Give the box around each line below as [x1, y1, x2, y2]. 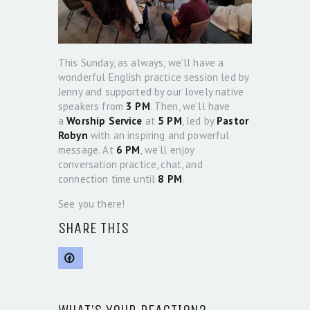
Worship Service [66, 113, 143, 127]
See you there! [58, 197, 125, 210]
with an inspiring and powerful [87, 128, 230, 142]
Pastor [217, 113, 249, 127]
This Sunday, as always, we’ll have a [58, 55, 224, 69]
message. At [58, 143, 116, 156]
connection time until [58, 172, 158, 185]
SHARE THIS [58, 219, 129, 238]
